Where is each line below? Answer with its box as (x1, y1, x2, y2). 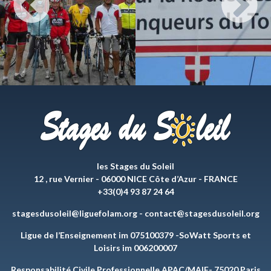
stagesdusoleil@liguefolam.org (11, 208, 137, 219)
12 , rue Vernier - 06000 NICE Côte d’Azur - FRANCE (33, 174, 238, 184)
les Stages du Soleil (97, 161, 174, 172)
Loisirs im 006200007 (94, 243, 177, 253)
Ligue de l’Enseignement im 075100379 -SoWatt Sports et (20, 230, 251, 241)
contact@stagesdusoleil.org (144, 208, 260, 219)
